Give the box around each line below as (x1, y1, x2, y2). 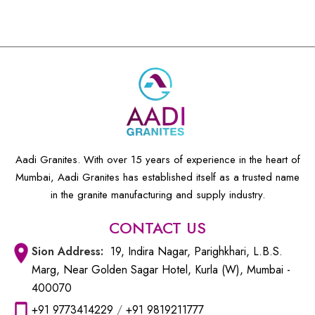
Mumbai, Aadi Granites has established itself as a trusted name (15, 169, 300, 185)
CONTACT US (109, 216, 206, 239)
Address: (58, 243, 110, 259)
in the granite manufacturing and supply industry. (50, 186, 265, 202)
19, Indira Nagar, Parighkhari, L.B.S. (110, 243, 283, 259)
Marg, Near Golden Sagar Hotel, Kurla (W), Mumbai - (32, 261, 290, 278)
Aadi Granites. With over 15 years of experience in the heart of (15, 151, 300, 167)
